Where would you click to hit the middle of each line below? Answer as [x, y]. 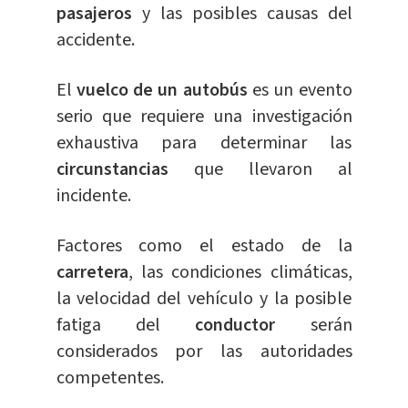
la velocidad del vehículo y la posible [204, 299]
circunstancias [125, 170]
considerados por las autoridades [204, 352]
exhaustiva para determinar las [204, 143]
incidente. [93, 196]
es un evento [302, 91]
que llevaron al [273, 170]
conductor [253, 326]
